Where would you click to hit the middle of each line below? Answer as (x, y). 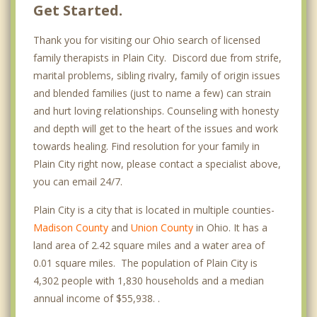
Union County (162, 228)
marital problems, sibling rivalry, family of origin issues (157, 76)
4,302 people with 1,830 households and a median (149, 281)
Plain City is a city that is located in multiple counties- (154, 210)
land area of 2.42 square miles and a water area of (149, 246)
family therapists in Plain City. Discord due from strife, (157, 58)
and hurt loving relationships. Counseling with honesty (156, 111)
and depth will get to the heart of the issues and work (156, 129)
